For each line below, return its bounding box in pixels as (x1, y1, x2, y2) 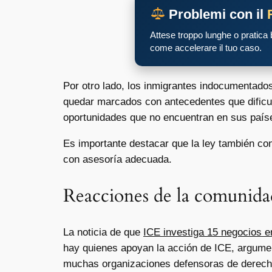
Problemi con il (165, 7, 268, 22)
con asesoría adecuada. (63, 154, 172, 166)
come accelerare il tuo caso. (150, 42, 262, 53)
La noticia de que (63, 226, 143, 239)
